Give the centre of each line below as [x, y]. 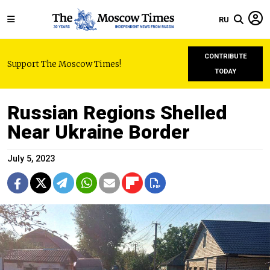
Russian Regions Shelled [117, 113]
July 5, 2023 [31, 159]
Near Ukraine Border [99, 132]
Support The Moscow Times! [64, 64]
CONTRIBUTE [225, 56]
